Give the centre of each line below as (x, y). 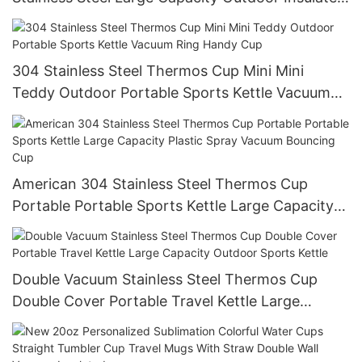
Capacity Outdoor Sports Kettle (120, 322)
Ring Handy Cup (67, 115)
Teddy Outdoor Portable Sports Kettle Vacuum (171, 93)
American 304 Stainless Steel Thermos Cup (160, 183)
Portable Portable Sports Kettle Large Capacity (173, 205)
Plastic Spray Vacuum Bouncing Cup (135, 227)
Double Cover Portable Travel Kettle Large (156, 301)
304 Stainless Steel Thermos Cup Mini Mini (158, 71)
